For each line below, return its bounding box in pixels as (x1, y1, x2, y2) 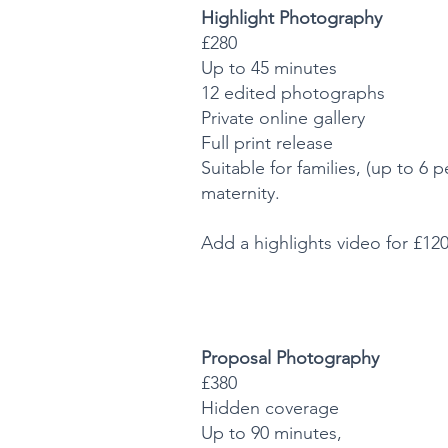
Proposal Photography (201, 347, 380, 370)
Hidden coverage (201, 397, 340, 420)
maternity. (201, 182, 281, 205)
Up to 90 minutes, (201, 422, 348, 445)
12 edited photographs (201, 82, 386, 105)
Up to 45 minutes (201, 57, 338, 80)
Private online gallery (201, 107, 366, 130)
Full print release (201, 132, 334, 155)
